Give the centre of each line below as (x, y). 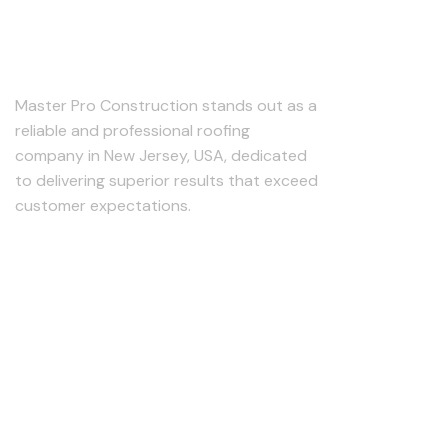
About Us (72, 52)
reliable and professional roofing (132, 130)
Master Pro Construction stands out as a (166, 105)
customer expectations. (103, 205)
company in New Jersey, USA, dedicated (161, 155)
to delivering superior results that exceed (166, 180)
